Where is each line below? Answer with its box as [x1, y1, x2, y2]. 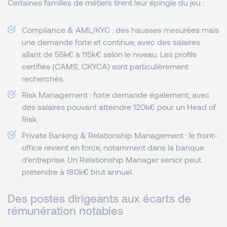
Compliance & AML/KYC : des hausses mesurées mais [22, 25, 219, 34]
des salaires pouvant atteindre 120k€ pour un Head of [22, 102, 216, 111]
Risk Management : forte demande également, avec [22, 90, 210, 99]
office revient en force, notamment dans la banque [22, 142, 204, 152]
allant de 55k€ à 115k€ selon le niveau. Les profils [22, 49, 197, 59]
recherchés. [22, 73, 66, 83]
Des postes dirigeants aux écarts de [8, 192, 191, 205]
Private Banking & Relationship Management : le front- [22, 130, 217, 140]
